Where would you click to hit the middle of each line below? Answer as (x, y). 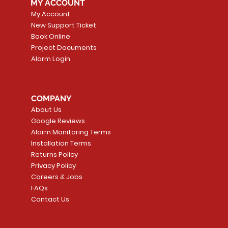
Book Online (51, 36)
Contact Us (50, 199)
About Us (47, 109)
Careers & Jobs (57, 177)
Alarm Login (51, 59)
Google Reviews (58, 121)
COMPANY (52, 98)
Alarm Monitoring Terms (71, 132)
